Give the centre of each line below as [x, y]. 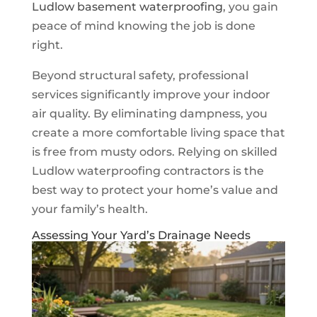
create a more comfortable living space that [158, 132]
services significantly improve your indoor [151, 94]
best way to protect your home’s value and [155, 190]
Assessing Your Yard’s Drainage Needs [141, 235]
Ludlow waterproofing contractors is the [148, 171]
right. [47, 45]
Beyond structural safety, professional [140, 75]
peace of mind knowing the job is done [143, 25]
